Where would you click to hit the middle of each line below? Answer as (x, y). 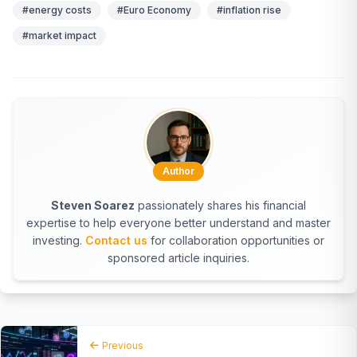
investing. (59, 240)
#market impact (59, 35)
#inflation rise (249, 10)
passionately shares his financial (220, 205)
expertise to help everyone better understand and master (178, 222)
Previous (123, 345)
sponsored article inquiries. (178, 257)
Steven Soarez (93, 205)
